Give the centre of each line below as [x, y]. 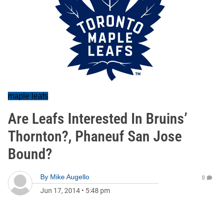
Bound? [30, 154]
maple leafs [28, 96]
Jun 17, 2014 [60, 191]
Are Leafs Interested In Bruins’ [98, 119]
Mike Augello [70, 177]
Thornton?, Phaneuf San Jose [95, 136]
